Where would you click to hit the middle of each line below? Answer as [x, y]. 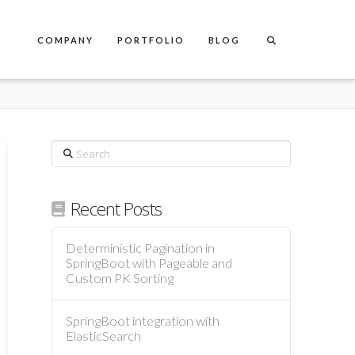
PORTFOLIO [151, 40]
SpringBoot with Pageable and [149, 263]
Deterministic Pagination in [141, 248]
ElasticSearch [104, 336]
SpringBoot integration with [143, 321]
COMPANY [66, 40]
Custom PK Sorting [120, 278]
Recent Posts [116, 208]
